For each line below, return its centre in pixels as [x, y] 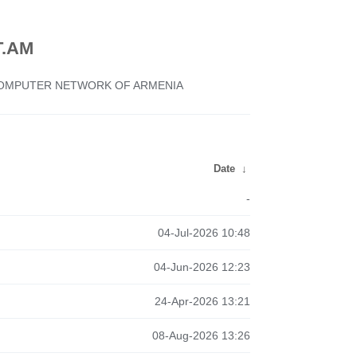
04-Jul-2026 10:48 [204, 233]
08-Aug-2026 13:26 [201, 335]
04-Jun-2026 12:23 [202, 267]
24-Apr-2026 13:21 [202, 301]
